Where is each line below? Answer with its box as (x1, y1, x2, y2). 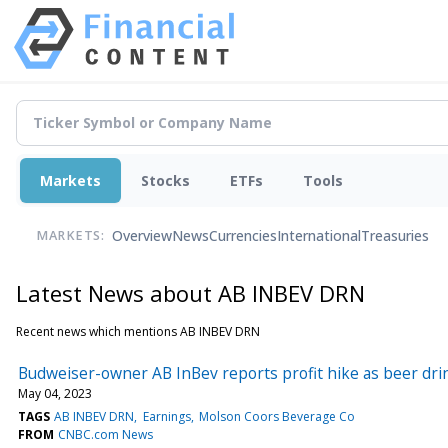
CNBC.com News (58, 425, 154, 443)
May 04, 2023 (18, 384, 92, 402)
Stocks (141, 170, 190, 190)
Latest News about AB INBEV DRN (16, 277, 365, 308)
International (277, 226, 361, 246)
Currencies (209, 226, 277, 246)
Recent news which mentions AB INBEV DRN (16, 322, 260, 340)
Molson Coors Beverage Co (198, 407, 355, 425)
